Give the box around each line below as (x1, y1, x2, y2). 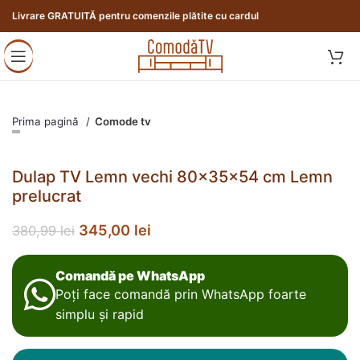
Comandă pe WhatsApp (55, 268, 205, 284)
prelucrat (12, 186, 81, 206)
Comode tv (95, 115, 151, 128)
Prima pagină (12, 115, 82, 128)
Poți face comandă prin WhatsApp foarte (55, 286, 306, 302)
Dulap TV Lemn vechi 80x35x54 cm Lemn (12, 167, 333, 186)
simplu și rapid (55, 306, 144, 322)
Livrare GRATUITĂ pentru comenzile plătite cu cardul (12, 10, 259, 22)
